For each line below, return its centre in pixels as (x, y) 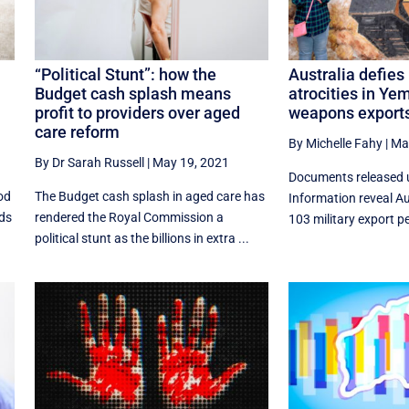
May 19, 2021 (190, 163)
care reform (77, 132)
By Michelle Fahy (335, 144)
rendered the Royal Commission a (129, 218)
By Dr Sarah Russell (89, 163)
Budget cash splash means (132, 94)
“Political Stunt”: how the (125, 75)
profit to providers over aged (137, 113)
